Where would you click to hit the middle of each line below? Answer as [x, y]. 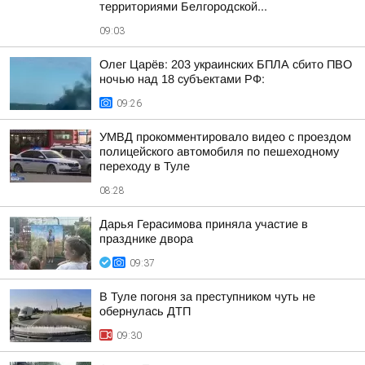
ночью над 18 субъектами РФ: [182, 79]
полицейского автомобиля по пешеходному [219, 152]
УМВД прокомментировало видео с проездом [225, 137]
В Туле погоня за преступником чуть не [207, 297]
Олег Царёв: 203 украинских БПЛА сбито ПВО [226, 64]
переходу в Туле [145, 166]
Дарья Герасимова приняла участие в [204, 224]
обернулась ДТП [145, 311]
